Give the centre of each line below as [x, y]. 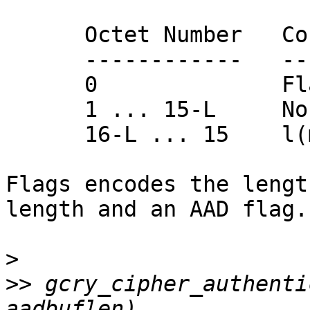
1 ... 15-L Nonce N [45, 110]
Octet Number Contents [45, 35]
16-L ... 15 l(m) [45, 135]
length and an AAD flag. [157, 209]
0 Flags [45, 85]
